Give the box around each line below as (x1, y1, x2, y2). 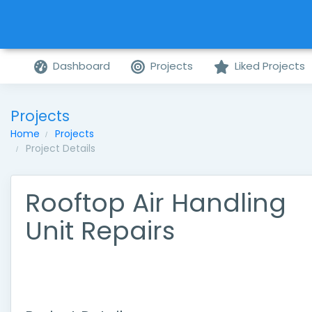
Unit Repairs (25, 213, 175, 249)
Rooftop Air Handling (25, 185, 286, 221)
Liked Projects (234, 58, 305, 73)
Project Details (26, 141, 95, 155)
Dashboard (53, 58, 111, 73)
